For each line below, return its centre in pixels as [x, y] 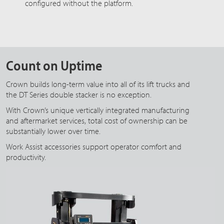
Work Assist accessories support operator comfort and [94, 146]
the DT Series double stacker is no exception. [79, 94]
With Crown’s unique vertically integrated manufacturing [98, 110]
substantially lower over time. [53, 131]
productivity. [26, 157]
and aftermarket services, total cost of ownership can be [97, 120]
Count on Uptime [54, 65]
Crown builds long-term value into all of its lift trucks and [98, 84]
